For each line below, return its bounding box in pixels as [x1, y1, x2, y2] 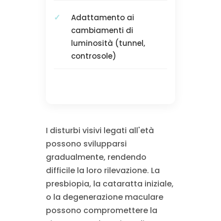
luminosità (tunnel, [71, 38, 145, 49]
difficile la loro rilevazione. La [45, 165, 160, 177]
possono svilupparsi [45, 138, 127, 150]
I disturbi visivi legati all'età [45, 125, 154, 137]
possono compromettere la [45, 205, 157, 217]
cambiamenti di [71, 25, 133, 36]
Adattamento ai [71, 12, 134, 23]
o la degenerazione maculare [45, 191, 163, 203]
